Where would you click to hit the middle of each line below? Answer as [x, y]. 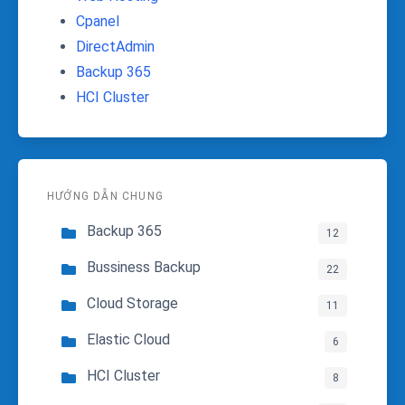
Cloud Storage [132, 303]
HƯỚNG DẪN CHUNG [105, 196]
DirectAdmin [115, 47]
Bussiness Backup [144, 267]
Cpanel [98, 21]
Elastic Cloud [128, 339]
